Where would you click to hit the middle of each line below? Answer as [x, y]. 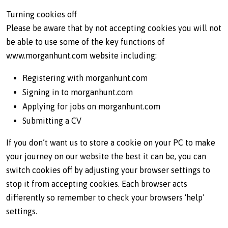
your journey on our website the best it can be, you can [106, 156]
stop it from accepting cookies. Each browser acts [97, 184]
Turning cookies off [41, 14]
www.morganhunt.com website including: [81, 55]
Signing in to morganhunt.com [78, 92]
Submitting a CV [52, 121]
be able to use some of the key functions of [85, 42]
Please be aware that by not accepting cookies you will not [114, 28]
